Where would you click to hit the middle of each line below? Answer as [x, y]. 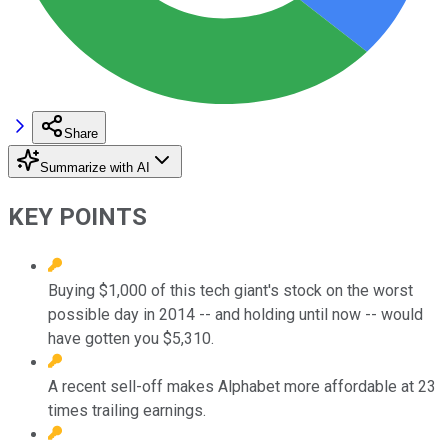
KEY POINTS [77, 216]
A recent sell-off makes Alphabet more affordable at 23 [242, 386]
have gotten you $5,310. [131, 338]
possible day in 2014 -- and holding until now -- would [235, 314]
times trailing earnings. [127, 410]
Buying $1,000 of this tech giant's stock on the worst [230, 290]
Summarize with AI [95, 167]
